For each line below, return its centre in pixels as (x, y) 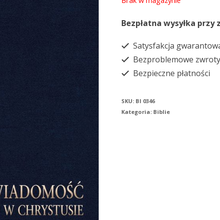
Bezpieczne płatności (171, 73)
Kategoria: (137, 112)
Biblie (162, 112)
